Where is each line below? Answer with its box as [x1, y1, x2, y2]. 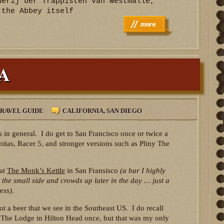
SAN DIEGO [106, 106, 142, 114]
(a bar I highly [120, 166, 165, 175]
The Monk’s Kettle [7, 166, 65, 175]
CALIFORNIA [62, 106, 103, 114]
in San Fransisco [65, 166, 120, 175]
